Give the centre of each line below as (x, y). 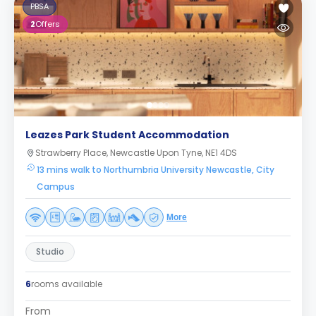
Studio (50, 251)
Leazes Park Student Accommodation (127, 135)
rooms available (67, 284)
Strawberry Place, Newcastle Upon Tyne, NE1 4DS (136, 153)
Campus (56, 187)
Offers (48, 24)
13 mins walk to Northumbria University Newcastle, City (156, 170)
